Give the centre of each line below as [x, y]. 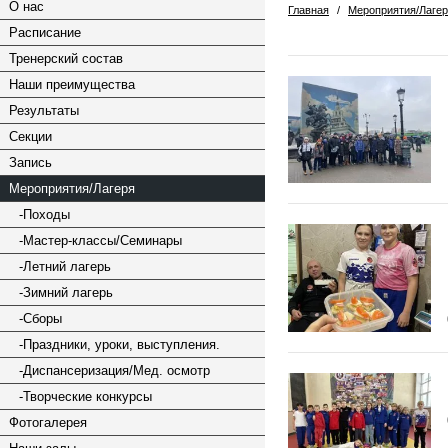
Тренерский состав [66, 58]
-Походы [44, 214]
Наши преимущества [72, 84]
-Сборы [40, 318]
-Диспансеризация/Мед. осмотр [114, 370]
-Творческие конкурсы [85, 396]
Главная [308, 10]
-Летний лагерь [65, 266]
